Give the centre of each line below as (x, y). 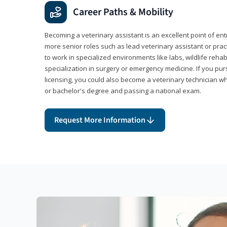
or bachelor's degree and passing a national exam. (123, 91)
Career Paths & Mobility (123, 12)
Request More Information (100, 120)
